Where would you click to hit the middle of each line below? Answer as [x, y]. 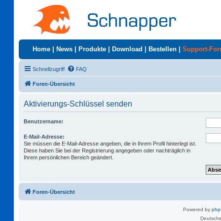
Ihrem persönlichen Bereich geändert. [69, 157]
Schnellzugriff [49, 69]
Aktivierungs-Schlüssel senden [78, 104]
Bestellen [163, 49]
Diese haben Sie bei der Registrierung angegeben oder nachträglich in [107, 150]
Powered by [197, 209]
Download [127, 49]
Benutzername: [44, 121]
